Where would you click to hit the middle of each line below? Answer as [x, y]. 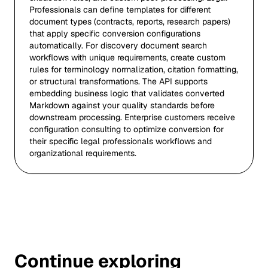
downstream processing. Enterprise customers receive [132, 117]
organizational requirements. [83, 153]
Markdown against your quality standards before [122, 105]
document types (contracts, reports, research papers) [130, 22]
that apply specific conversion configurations [115, 33]
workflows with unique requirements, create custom [127, 57]
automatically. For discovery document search [118, 45]
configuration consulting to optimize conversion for [127, 129]
